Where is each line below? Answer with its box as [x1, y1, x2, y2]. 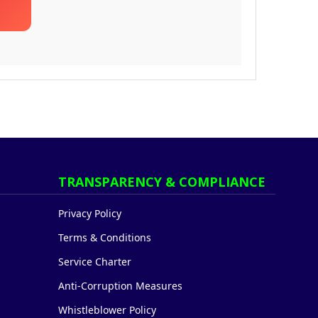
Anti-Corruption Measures [58, 279, 182, 292]
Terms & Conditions [58, 231, 151, 244]
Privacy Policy [58, 207, 121, 220]
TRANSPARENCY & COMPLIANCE [58, 173, 265, 190]
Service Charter [58, 255, 131, 268]
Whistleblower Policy [58, 303, 156, 317]
